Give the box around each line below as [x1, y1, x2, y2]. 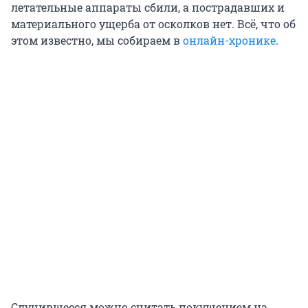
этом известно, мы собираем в [11, 33, 183, 48]
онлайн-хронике [183, 33, 276, 48]
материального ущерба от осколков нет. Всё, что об [11, 16, 296, 32]
